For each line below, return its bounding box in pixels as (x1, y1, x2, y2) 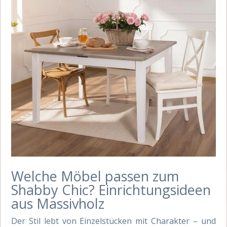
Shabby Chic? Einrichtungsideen (11, 180, 211, 199)
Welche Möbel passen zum (11, 166, 179, 185)
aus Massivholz (11, 194, 105, 213)
